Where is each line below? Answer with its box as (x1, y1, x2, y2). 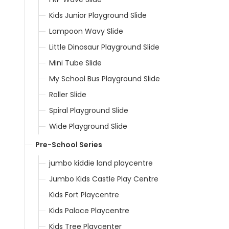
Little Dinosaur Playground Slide (49, 41, 159, 52)
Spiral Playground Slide (49, 105, 128, 116)
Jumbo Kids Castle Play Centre (49, 173, 158, 184)
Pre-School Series (35, 139, 102, 150)
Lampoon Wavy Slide (49, 26, 123, 36)
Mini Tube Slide (49, 57, 102, 68)
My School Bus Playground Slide (49, 73, 160, 84)
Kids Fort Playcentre (49, 189, 119, 200)
